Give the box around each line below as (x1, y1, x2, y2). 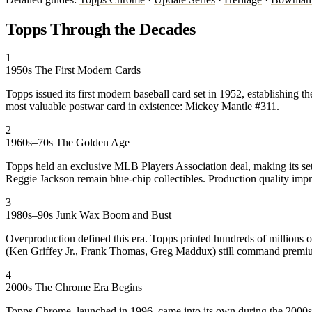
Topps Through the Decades (6, 19, 196, 38)
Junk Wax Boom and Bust (56, 209, 171, 221)
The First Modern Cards (35, 64, 141, 77)
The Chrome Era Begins (35, 281, 142, 294)
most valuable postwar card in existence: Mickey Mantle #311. (6, 100, 279, 113)
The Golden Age (56, 136, 130, 149)
